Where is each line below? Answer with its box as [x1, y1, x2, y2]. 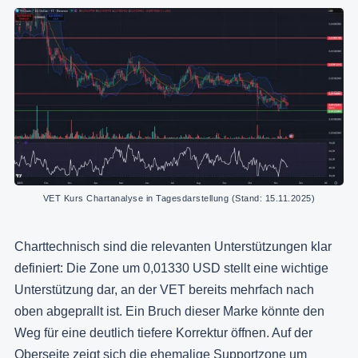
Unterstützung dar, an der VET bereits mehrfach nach [14, 283, 314, 297]
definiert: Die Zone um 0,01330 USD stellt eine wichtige [14, 261, 328, 276]
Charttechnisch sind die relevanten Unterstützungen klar [14, 240, 332, 254]
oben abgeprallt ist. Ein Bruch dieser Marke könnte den [14, 304, 324, 319]
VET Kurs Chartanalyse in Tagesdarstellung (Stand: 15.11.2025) [42, 193, 316, 204]
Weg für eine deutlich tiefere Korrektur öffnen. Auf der [14, 326, 312, 340]
